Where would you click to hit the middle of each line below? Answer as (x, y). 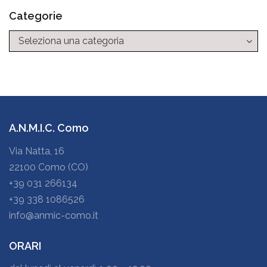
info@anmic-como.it (54, 215)
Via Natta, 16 (37, 151)
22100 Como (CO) (49, 167)
